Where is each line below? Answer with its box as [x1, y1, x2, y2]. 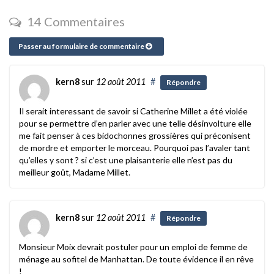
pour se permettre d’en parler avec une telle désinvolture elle [19, 117, 251, 128]
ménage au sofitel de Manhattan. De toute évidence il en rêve [19, 253, 254, 264]
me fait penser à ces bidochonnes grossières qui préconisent [19, 130, 251, 141]
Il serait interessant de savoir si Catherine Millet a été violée [19, 105, 248, 116]
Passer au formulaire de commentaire [18, 41, 146, 51]
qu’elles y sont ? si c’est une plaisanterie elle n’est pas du [19, 154, 232, 165]
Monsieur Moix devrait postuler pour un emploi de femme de [19, 241, 248, 252]
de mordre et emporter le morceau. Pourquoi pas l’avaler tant [19, 142, 250, 153]
